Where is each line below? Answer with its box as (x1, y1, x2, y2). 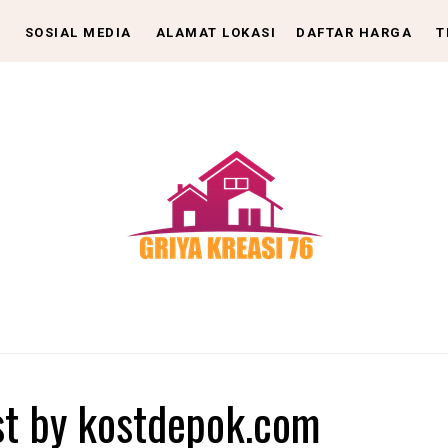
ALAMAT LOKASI (155, 25, 276, 40)
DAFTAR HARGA (296, 25, 412, 40)
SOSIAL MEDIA (24, 25, 132, 40)
